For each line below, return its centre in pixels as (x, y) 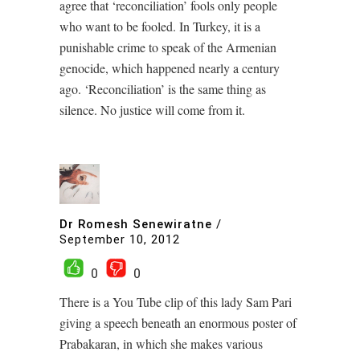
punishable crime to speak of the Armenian (168, 47)
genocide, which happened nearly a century (170, 68)
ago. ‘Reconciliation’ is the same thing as (163, 89)
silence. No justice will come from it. (152, 110)
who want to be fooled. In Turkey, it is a (160, 26)
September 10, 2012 (120, 240)
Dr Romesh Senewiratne (136, 224)
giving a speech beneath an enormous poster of (178, 323)
